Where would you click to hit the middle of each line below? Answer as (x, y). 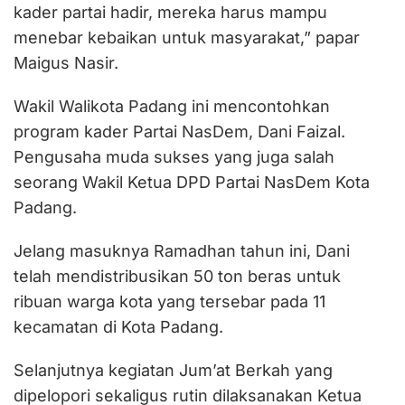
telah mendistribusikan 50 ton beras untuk (177, 276)
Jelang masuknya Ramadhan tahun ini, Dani (182, 250)
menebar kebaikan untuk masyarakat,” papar (187, 37)
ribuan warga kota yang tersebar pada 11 (170, 301)
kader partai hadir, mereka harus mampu (170, 12)
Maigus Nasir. (66, 62)
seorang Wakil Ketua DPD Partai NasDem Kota (192, 182)
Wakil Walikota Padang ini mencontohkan (172, 106)
